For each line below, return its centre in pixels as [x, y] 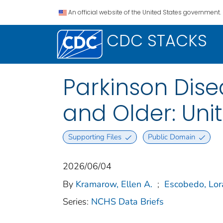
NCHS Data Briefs [127, 202]
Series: [77, 202]
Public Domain [172, 137]
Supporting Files [95, 137]
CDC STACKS [157, 41]
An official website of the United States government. [145, 12]
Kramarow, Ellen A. [114, 184]
